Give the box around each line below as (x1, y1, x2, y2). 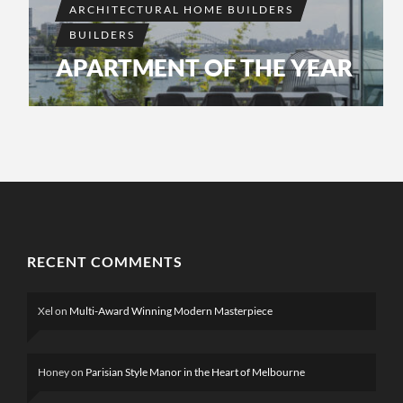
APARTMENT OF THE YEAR (56, 53, 353, 83)
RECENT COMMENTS (27, 253, 183, 271)
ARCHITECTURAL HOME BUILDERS (69, 3, 293, 17)
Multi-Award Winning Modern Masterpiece (69, 304, 273, 318)
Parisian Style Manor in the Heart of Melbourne (85, 365, 305, 380)
